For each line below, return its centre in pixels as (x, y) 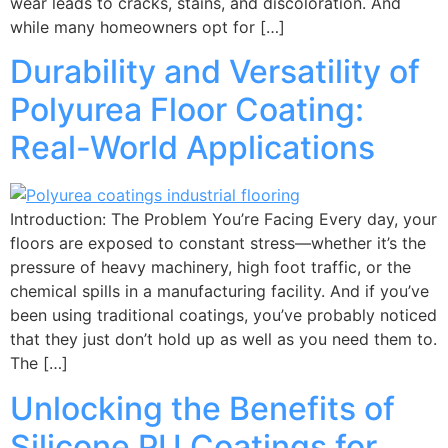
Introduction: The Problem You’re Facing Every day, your (223, 219)
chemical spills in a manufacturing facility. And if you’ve (219, 291)
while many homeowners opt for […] (147, 26)
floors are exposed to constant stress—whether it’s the (218, 243)
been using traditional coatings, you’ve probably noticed (223, 315)
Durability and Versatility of (215, 72)
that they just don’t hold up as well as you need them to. (223, 339)
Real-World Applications (192, 148)
